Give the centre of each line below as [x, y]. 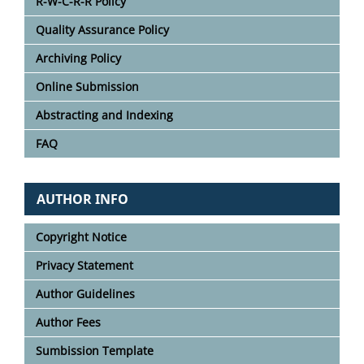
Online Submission [87, 86]
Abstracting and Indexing [104, 115]
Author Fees [68, 322]
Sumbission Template [95, 350]
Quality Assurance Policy [102, 29]
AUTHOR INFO [82, 199]
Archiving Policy [78, 58]
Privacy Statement [84, 265]
